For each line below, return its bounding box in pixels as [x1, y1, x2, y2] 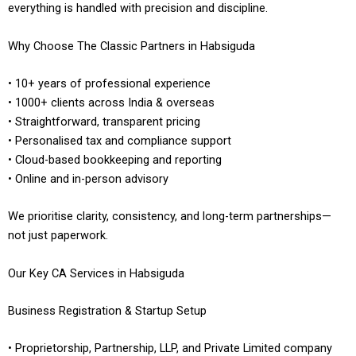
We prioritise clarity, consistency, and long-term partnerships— [8, 209, 331, 224]
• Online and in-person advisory [8, 171, 168, 186]
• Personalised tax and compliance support [8, 133, 231, 148]
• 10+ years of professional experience [8, 75, 211, 91]
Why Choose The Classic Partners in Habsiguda [8, 38, 255, 53]
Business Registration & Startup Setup [8, 303, 207, 318]
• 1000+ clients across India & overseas [8, 95, 215, 110]
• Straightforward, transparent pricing [8, 114, 200, 129]
